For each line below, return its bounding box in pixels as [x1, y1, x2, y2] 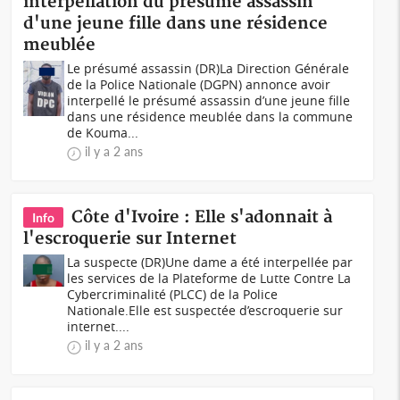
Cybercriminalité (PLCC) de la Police [67, 286, 279, 303]
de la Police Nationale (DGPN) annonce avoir [67, 76, 331, 93]
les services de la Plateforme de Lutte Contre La [67, 270, 352, 287]
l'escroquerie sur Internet [23, 229, 237, 249]
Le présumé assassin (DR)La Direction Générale [67, 60, 350, 77]
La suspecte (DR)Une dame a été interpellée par [67, 254, 354, 271]
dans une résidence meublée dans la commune [67, 108, 354, 125]
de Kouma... [67, 124, 139, 141]
